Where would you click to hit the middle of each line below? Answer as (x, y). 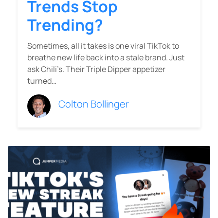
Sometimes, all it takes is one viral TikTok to (103, 46)
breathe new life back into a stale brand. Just (106, 58)
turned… (42, 81)
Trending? (65, 25)
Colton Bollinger (94, 104)
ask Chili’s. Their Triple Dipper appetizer (96, 69)
